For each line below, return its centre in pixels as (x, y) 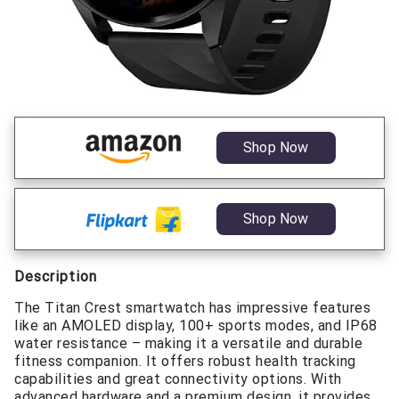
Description (56, 277)
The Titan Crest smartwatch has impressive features (192, 308)
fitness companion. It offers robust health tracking (185, 362)
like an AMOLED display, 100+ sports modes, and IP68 (196, 326)
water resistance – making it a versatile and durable (188, 344)
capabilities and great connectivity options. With (178, 379)
